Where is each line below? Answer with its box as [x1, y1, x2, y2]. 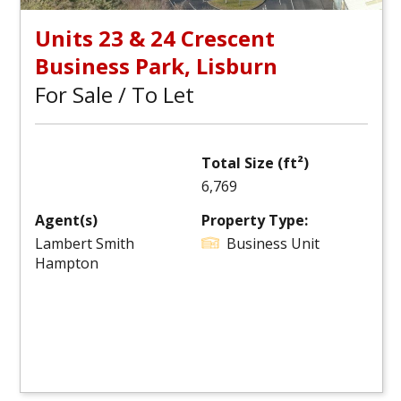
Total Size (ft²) [201, 153, 309, 173]
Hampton [35, 253, 98, 273]
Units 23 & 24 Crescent [35, 23, 275, 53]
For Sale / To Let [35, 80, 194, 109]
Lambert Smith [35, 234, 134, 253]
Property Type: [201, 210, 308, 230]
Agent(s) [35, 210, 98, 230]
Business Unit [226, 234, 320, 253]
